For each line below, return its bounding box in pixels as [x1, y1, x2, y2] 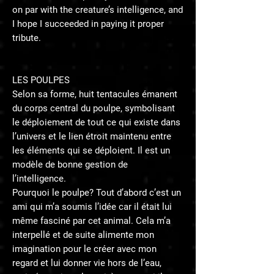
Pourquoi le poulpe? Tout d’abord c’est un [12, 187, 181, 199]
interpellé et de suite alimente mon [12, 229, 154, 241]
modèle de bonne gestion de [12, 159, 128, 171]
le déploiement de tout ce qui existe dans [12, 117, 180, 128]
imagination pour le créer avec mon [12, 243, 157, 255]
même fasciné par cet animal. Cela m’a [12, 215, 171, 227]
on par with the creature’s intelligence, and [12, 4, 183, 16]
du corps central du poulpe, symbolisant [12, 103, 175, 114]
